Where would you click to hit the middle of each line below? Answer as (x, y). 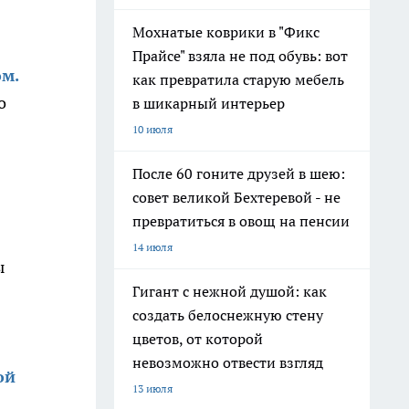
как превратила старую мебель (238, 79)
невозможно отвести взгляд (228, 362)
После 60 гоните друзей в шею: (239, 173)
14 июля (152, 247)
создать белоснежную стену (228, 315)
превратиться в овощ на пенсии (241, 221)
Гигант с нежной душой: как (230, 291)
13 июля (152, 388)
